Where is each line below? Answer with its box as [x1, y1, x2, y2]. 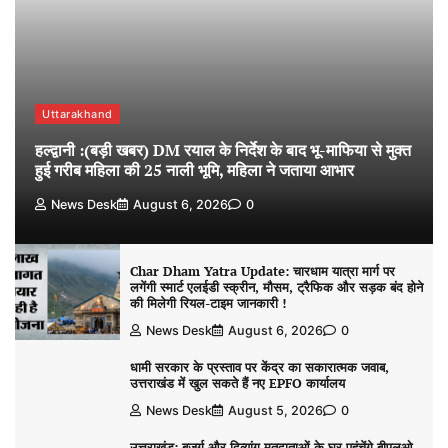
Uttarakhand [42, 107, 113, 122]
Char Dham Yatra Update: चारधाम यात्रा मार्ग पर [129, 263, 395, 281]
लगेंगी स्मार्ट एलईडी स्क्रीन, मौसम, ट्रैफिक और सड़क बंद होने [129, 279, 423, 297]
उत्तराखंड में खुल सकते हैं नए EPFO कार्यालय [129, 375, 345, 393]
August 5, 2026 [227, 403, 323, 419]
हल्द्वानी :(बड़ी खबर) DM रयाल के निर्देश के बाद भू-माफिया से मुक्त [35, 139, 411, 162]
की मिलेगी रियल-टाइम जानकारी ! [129, 295, 286, 313]
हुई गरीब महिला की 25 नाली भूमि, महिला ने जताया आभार [35, 159, 354, 182]
